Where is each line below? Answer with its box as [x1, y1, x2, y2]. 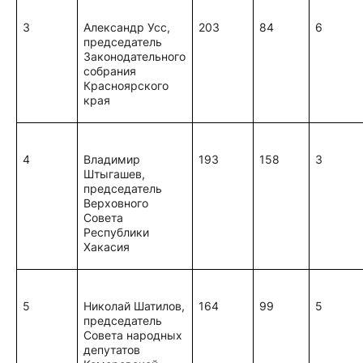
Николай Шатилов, [83, 299, 186, 313]
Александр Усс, [83, 20, 171, 34]
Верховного [83, 196, 149, 210]
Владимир [83, 152, 141, 166]
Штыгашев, [83, 167, 146, 181]
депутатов [83, 343, 141, 357]
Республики [83, 225, 150, 239]
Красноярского [83, 79, 169, 92]
